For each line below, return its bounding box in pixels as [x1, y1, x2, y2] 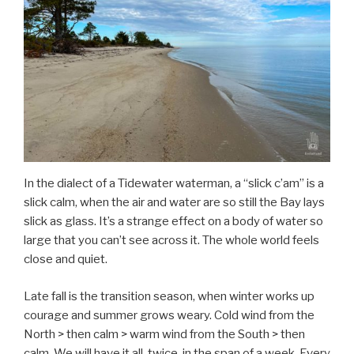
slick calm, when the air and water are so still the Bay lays [24, 195, 325, 210]
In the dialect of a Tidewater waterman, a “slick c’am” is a [24, 176, 324, 191]
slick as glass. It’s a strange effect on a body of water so [24, 214, 323, 229]
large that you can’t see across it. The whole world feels [24, 233, 319, 248]
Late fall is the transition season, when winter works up [24, 288, 314, 303]
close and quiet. [24, 252, 107, 267]
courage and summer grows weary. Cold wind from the [24, 307, 314, 322]
